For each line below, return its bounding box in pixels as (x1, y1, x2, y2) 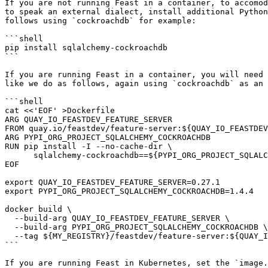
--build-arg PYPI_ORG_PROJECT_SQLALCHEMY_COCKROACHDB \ (5, 223, 14, 232)
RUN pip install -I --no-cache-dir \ (5, 142, 172, 151)
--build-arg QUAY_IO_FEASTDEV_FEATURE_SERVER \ (5, 214, 14, 223)
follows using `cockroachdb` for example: (5, 16, 196, 25)
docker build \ (5, 205, 72, 214)
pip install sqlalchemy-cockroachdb (5, 43, 167, 52)
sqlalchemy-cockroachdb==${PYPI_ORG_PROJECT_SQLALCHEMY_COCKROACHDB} (5, 151, 33, 160)
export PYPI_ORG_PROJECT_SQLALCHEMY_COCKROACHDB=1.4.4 (5, 187, 254, 196)
